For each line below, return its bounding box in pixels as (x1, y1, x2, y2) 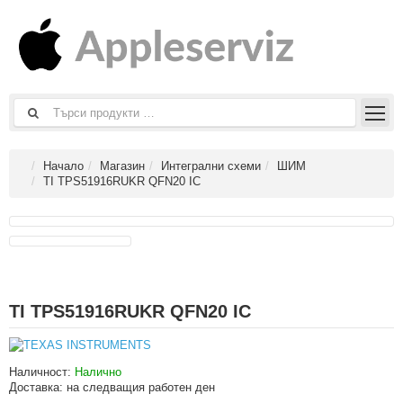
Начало (43, 159, 84, 173)
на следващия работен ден (67, 381, 215, 394)
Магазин (100, 159, 145, 173)
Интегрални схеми (161, 159, 261, 173)
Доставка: (9, 381, 67, 394)
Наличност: (9, 365, 75, 379)
